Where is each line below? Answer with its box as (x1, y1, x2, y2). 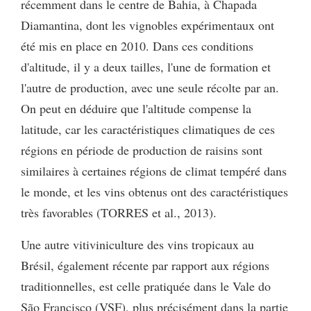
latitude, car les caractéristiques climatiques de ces (21, 120, 275, 137)
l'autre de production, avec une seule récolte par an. (21, 78, 279, 96)
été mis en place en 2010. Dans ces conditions (21, 37, 253, 54)
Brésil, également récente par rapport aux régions (21, 256, 269, 274)
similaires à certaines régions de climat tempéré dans (21, 162, 287, 179)
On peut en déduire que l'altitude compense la (21, 99, 251, 117)
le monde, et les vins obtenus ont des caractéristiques (21, 183, 288, 200)
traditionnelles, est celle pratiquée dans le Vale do (21, 277, 271, 294)
